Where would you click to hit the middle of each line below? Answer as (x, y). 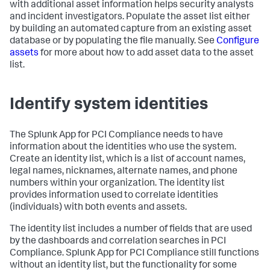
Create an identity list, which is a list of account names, (127, 159)
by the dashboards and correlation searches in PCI (118, 241)
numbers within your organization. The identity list (117, 184)
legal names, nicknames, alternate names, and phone (124, 171)
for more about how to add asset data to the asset (146, 53)
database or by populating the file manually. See (113, 41)
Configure (238, 41)
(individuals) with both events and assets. (98, 208)
